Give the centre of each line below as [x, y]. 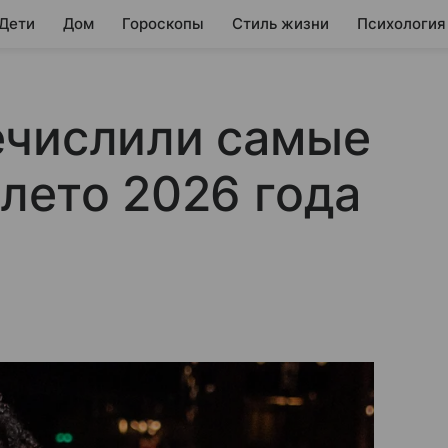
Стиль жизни [280, 23]
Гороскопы [163, 23]
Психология [401, 23]
